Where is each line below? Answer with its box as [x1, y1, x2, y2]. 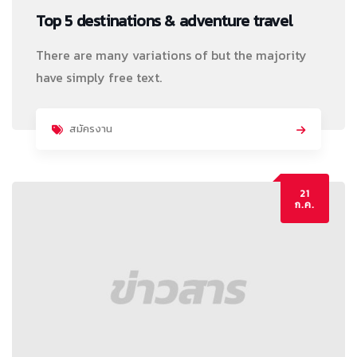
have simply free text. [36, 67, 162, 87]
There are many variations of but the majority [36, 45, 307, 65]
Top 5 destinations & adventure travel [36, 8, 293, 33]
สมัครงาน [69, 120, 112, 136]
